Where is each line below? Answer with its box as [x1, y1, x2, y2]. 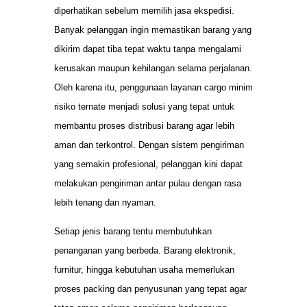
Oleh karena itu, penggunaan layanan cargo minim [54, 82, 253, 93]
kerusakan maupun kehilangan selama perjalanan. [54, 62, 252, 73]
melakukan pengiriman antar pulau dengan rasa [54, 177, 241, 188]
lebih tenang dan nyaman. [54, 197, 156, 208]
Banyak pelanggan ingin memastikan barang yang [54, 24, 251, 35]
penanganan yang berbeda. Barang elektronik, [54, 245, 236, 256]
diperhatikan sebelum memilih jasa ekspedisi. [54, 5, 234, 16]
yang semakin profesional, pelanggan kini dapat [54, 158, 243, 169]
